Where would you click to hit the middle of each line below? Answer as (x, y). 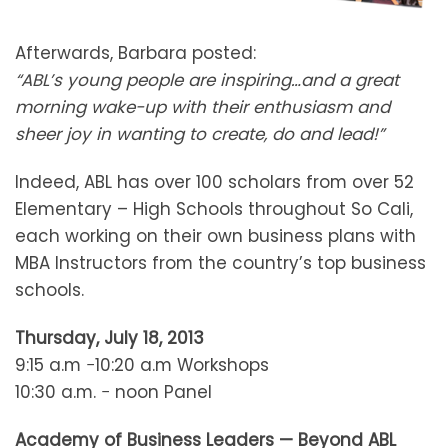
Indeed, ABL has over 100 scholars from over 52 (214, 182)
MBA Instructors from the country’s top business (220, 263)
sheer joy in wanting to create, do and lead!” (199, 134)
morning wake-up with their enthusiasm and (202, 107)
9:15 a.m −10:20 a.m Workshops (142, 365)
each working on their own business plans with (215, 236)
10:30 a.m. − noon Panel (113, 392)
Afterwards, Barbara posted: (135, 53)
